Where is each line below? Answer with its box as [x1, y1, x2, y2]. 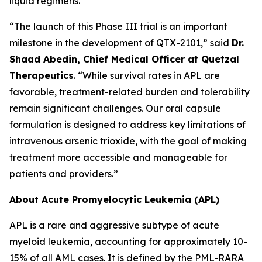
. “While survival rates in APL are [74, 70, 220, 81]
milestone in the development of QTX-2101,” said [9, 37, 232, 49]
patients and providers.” [9, 168, 118, 180]
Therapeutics [9, 70, 74, 81]
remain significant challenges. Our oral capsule [9, 102, 221, 114]
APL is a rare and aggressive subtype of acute [9, 219, 219, 231]
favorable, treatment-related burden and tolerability [9, 86, 250, 98]
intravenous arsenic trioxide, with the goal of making [9, 135, 247, 147]
